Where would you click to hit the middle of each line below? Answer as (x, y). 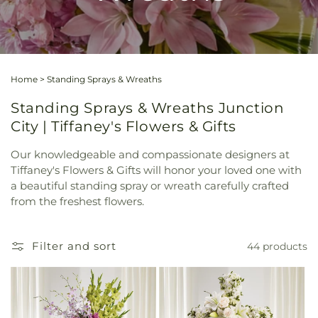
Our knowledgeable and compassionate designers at (150, 155)
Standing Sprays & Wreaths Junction (148, 108)
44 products (277, 246)
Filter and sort (74, 246)
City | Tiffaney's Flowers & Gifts (124, 126)
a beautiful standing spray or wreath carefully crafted (150, 186)
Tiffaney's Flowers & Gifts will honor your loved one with (156, 170)
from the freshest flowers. (77, 202)
